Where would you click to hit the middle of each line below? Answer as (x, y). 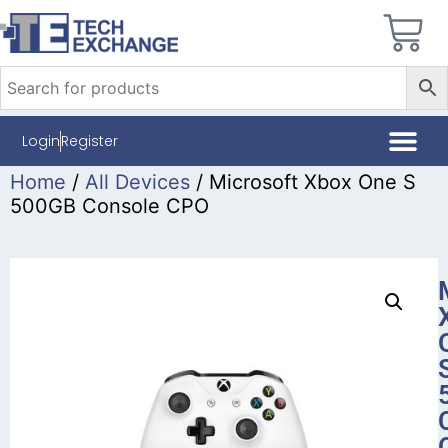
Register (90, 140)
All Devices (137, 182)
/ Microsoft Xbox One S (303, 182)
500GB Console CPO (109, 206)
